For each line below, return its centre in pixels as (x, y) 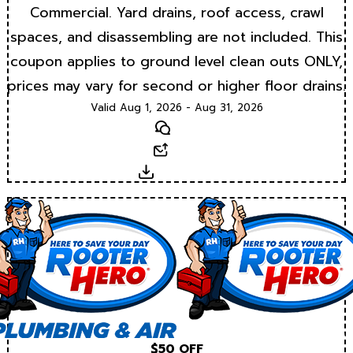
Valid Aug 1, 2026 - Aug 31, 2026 (176, 108)
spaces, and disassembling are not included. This (176, 37)
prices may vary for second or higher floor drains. (176, 86)
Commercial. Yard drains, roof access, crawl (176, 13)
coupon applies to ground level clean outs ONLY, (176, 62)
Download (184, 172)
